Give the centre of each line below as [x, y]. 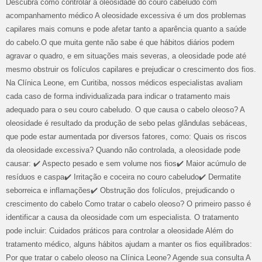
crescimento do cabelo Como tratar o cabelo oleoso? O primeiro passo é [128, 204]
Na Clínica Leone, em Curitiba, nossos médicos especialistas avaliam [124, 83]
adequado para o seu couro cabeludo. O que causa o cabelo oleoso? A [125, 110]
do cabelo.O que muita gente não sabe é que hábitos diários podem [120, 42]
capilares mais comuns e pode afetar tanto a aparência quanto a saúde [126, 29]
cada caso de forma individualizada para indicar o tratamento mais [118, 96]
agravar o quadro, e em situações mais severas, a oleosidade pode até [126, 56]
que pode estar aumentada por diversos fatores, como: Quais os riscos [126, 137]
